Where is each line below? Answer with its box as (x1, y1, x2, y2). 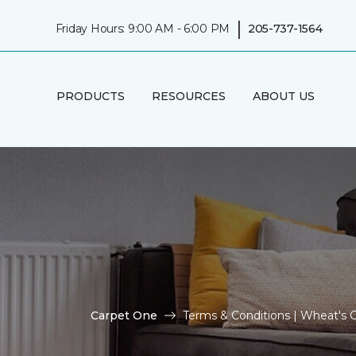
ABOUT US (252, 88, 315, 103)
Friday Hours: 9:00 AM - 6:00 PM (55, 21, 230, 36)
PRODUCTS (56, 88, 125, 103)
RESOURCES (151, 88, 226, 103)
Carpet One (91, 308, 157, 323)
